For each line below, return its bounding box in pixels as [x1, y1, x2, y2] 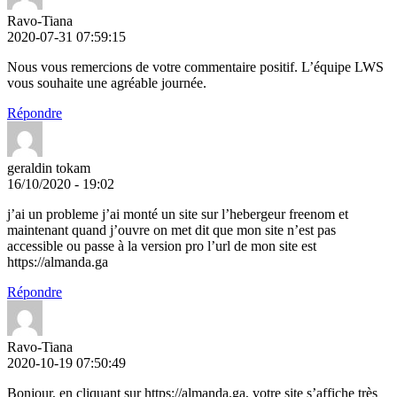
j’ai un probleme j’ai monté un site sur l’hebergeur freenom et [7, 206, 348, 222]
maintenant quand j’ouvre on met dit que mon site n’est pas [7, 222, 336, 237]
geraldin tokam [7, 160, 90, 175]
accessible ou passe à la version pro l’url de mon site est [7, 237, 316, 253]
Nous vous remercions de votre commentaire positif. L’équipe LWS [7, 58, 384, 74]
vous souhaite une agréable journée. [7, 74, 206, 90]
